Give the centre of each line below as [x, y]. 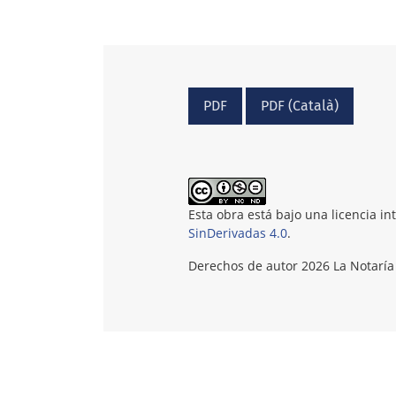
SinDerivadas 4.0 [238, 232]
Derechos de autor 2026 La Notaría [291, 265]
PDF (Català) [300, 105]
